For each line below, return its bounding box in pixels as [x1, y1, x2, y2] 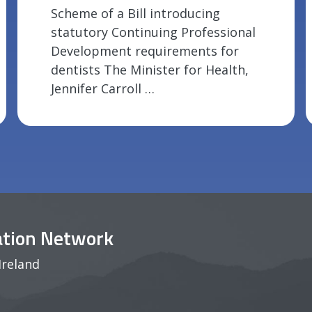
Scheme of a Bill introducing [51, 5, 221, 22]
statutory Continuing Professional [51, 24, 256, 41]
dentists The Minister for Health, [51, 61, 249, 79]
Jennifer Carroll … [51, 80, 155, 97]
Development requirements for [51, 42, 240, 60]
